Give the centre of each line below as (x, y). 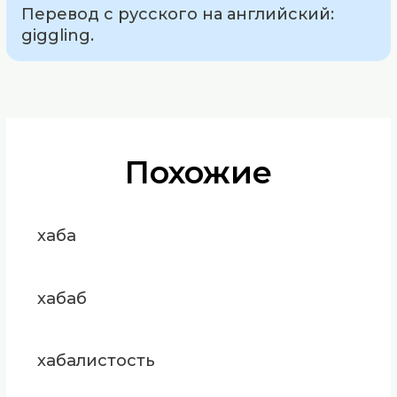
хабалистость (96, 360)
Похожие (198, 173)
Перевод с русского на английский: (178, 15)
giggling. (58, 36)
